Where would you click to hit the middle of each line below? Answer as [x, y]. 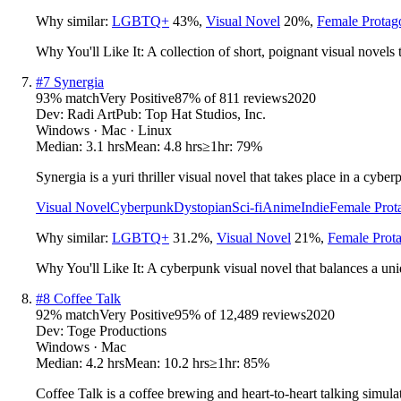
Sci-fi [247, 207]
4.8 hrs [183, 146]
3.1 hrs [105, 146]
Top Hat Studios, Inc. [205, 114]
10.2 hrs [187, 363]
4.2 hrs [105, 363]
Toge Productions [117, 330]
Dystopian [203, 207]
